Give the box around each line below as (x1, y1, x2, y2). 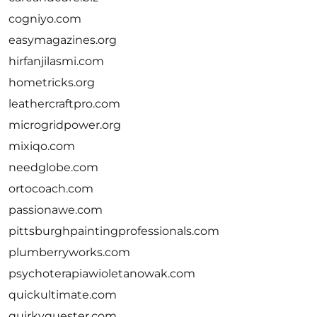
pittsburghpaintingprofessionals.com (8, 224, 219, 238)
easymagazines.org (8, 33, 117, 47)
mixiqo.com (8, 139, 75, 153)
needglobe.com (8, 161, 98, 174)
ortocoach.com (8, 182, 93, 195)
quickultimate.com (8, 288, 117, 301)
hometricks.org (8, 76, 95, 89)
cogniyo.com (8, 12, 81, 25)
